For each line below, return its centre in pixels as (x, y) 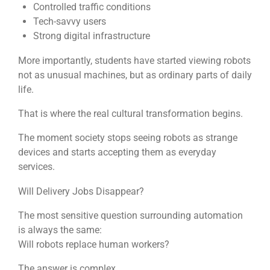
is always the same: (60, 230)
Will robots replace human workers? (94, 244)
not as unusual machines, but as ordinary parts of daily (135, 75)
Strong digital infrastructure (91, 36)
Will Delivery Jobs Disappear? (81, 191)
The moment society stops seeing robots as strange (128, 138)
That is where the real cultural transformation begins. (130, 113)
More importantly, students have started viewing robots (134, 60)
